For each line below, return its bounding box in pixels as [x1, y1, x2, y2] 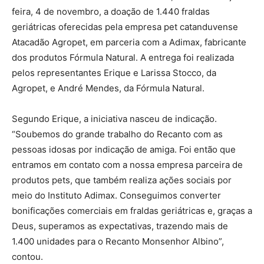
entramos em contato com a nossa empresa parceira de [12, 159, 243, 171]
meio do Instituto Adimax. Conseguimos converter [12, 190, 221, 202]
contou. [12, 251, 43, 263]
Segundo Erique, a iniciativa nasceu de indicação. [12, 113, 217, 125]
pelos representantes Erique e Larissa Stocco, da [12, 67, 216, 79]
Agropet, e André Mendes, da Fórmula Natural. [12, 82, 204, 94]
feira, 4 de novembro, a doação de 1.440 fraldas [12, 6, 210, 18]
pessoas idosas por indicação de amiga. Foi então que [12, 144, 236, 156]
